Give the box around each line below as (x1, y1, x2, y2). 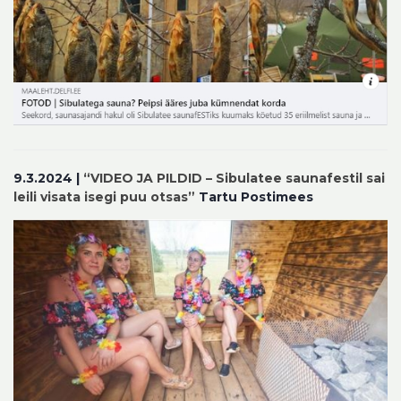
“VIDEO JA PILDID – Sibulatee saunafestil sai (83, 169, 385, 186)
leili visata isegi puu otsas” (13, 188, 195, 205)
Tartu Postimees (195, 188, 313, 205)
